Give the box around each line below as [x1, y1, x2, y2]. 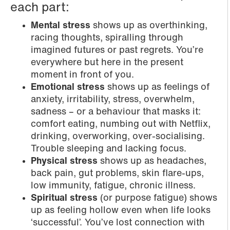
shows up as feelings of [105, 83, 209, 93]
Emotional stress [31, 83, 105, 93]
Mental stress [31, 21, 90, 31]
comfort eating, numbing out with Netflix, [31, 120, 210, 130]
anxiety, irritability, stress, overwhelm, [31, 95, 195, 105]
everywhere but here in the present [31, 58, 183, 68]
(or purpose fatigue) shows [98, 194, 217, 204]
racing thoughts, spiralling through [31, 33, 183, 44]
